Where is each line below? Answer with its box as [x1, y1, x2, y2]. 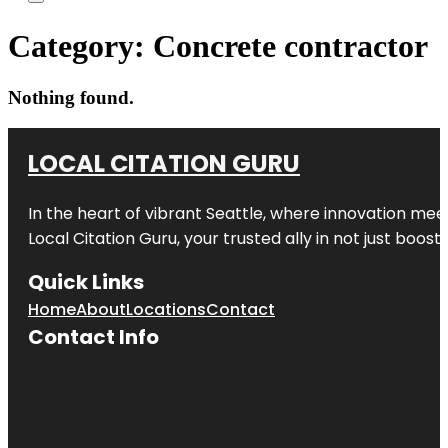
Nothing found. [8, 86, 134, 108]
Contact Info [28, 322, 159, 351]
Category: [8, 28, 153, 65]
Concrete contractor [153, 28, 428, 65]
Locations [126, 297, 206, 321]
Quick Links [28, 267, 144, 296]
